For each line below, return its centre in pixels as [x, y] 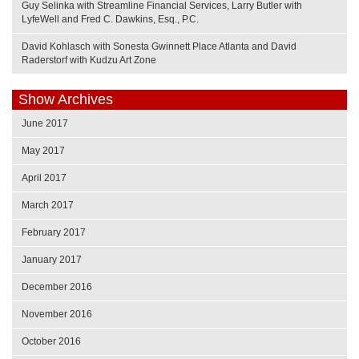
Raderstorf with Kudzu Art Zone [89, 60]
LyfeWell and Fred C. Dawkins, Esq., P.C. [110, 19]
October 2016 [51, 341]
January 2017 [52, 259]
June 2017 [45, 123]
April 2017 [44, 177]
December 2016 [57, 286]
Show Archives [66, 99]
